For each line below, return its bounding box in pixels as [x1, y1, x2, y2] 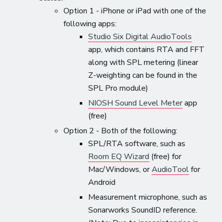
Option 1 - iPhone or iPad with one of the [63, 5, 207, 16]
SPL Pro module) [88, 82, 148, 94]
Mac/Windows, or [88, 164, 152, 175]
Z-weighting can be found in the [88, 69, 197, 81]
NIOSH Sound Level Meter [88, 97, 182, 109]
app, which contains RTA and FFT [88, 44, 205, 55]
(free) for [149, 151, 181, 162]
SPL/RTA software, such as [88, 138, 185, 149]
